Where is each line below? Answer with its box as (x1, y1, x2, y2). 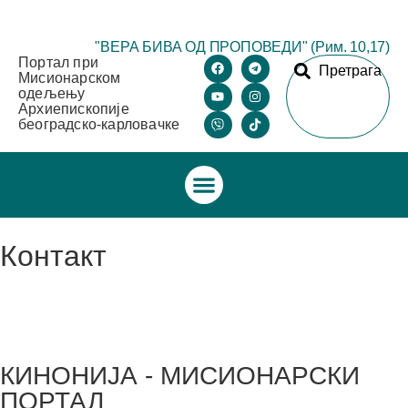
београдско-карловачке (18, 117, 180, 132)
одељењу (18, 86, 86, 101)
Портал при (18, 55, 98, 70)
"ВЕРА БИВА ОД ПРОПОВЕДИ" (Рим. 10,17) (95, 39, 390, 55)
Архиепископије (18, 101, 129, 117)
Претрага (319, 63, 382, 78)
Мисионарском (18, 70, 121, 86)
